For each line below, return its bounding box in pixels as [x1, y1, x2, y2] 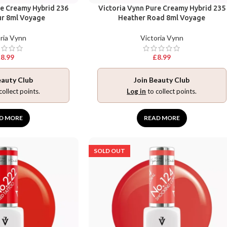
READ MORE [143, 113, 180, 122]
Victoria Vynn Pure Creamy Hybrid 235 [98, 4, 225, 12]
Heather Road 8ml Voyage [118, 13, 206, 22]
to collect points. [146, 87, 197, 95]
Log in [127, 87, 146, 95]
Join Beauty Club [134, 75, 190, 84]
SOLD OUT [93, 146, 125, 155]
